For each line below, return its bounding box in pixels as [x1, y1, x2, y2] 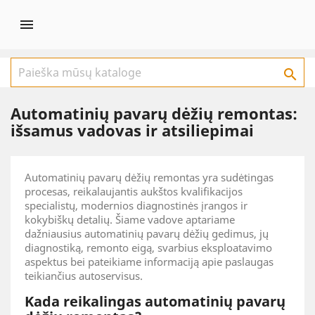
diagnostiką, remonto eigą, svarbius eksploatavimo [25, 240, 272, 255]
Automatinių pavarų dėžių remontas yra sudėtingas [25, 170, 274, 184]
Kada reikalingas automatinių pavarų [25, 292, 285, 311]
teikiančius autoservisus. [25, 269, 143, 283]
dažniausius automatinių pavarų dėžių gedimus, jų [25, 226, 269, 240]
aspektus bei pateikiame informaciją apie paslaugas [25, 255, 274, 269]
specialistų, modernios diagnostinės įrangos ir [25, 198, 247, 212]
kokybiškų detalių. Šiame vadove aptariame [25, 212, 235, 226]
